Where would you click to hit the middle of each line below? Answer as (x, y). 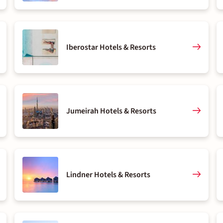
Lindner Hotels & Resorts (109, 175)
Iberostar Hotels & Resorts (111, 47)
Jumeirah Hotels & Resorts (111, 111)
